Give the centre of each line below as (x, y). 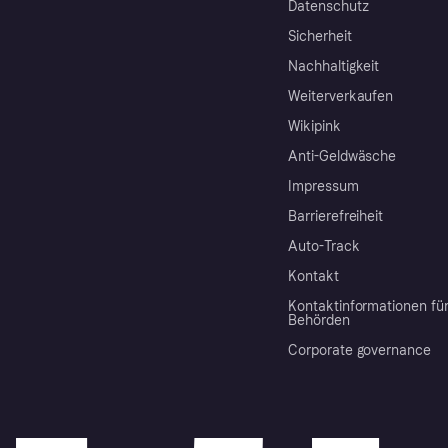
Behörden (319, 320)
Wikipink (314, 126)
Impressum (323, 186)
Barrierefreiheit (336, 216)
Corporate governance (360, 350)
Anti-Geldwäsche (342, 156)
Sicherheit (320, 36)
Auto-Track (324, 246)
